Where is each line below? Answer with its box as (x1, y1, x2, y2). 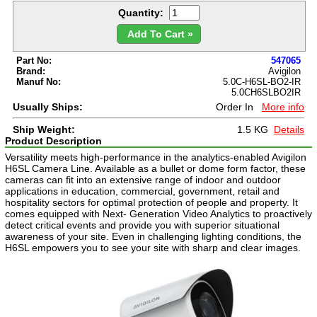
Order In (216, 101, 260, 113)
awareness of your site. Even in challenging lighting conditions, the (5, 231, 301, 243)
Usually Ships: (12, 101, 83, 113)
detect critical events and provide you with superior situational (5, 219, 279, 231)
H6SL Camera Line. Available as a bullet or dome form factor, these (5, 163, 306, 175)
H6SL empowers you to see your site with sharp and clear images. (5, 242, 301, 254)
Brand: (16, 66, 45, 76)
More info (262, 101, 305, 113)
